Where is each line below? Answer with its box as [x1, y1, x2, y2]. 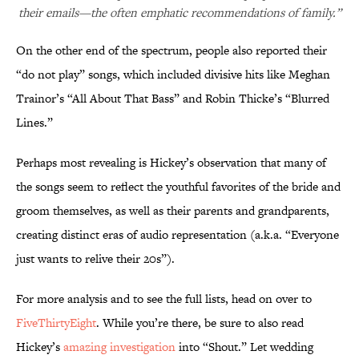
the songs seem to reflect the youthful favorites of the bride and [16, 178, 341, 196]
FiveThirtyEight [16, 314, 96, 332]
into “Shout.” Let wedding [175, 338, 313, 356]
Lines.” [16, 114, 53, 131]
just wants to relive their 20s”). [16, 250, 175, 268]
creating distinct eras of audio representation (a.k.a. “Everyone [16, 226, 339, 244]
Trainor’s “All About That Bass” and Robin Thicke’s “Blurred [16, 90, 329, 107]
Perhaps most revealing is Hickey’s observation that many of [16, 154, 326, 171]
